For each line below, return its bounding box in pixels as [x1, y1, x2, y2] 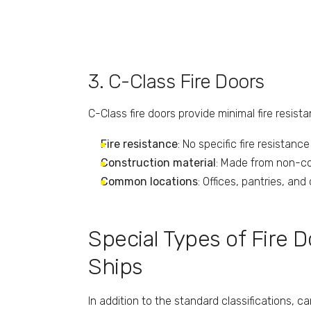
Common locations [101, 174, 198, 188]
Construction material [101, 155, 216, 169]
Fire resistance [101, 137, 178, 151]
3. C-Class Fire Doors [88, 69, 264, 93]
